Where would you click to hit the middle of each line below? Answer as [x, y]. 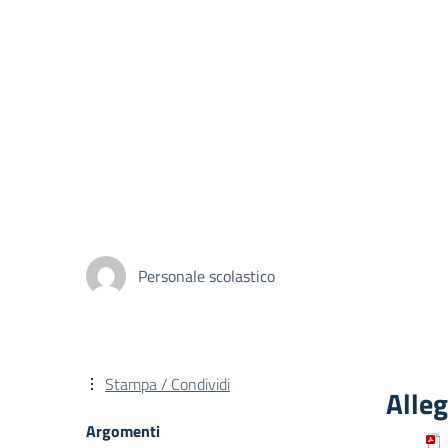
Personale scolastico [206, 275]
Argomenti [123, 431]
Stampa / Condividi [167, 384]
